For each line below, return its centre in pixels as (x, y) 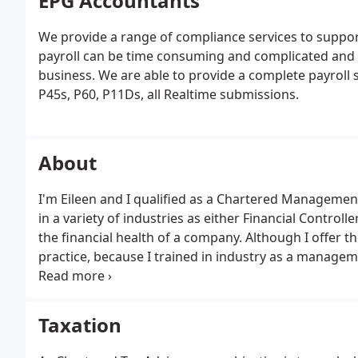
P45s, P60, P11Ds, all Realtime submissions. (169, 94)
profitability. (75, 295)
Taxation (80, 325)
